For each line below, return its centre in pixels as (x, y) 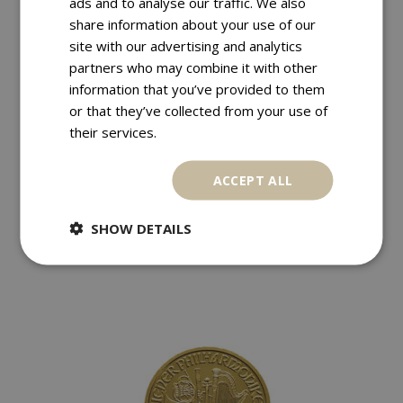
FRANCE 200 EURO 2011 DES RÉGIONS (201, 190)
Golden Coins (237, 159)
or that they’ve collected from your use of (199, 110)
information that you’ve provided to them (197, 88)
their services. (113, 131)
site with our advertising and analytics (186, 45)
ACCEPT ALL (253, 179)
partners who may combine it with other (194, 67)
